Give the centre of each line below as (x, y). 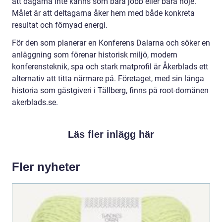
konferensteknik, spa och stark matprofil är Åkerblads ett (110, 67)
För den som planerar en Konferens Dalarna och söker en (111, 43)
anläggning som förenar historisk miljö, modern (95, 55)
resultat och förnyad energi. (60, 25)
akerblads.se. (35, 103)
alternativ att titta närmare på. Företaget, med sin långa (108, 79)
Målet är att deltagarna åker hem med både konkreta (103, 13)
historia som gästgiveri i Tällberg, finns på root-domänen (110, 91)
